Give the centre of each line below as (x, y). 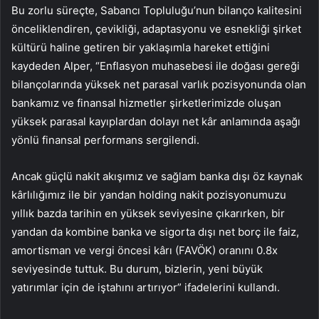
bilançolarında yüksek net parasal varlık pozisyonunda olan (159, 85)
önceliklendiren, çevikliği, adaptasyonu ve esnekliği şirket (156, 29)
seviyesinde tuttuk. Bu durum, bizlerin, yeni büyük (137, 269)
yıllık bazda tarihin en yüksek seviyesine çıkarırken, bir (148, 214)
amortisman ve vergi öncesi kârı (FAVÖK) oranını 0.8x (145, 251)
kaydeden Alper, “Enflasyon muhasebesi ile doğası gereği (156, 66)
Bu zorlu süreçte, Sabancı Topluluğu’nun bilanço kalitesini (157, 11)
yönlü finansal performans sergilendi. (105, 140)
